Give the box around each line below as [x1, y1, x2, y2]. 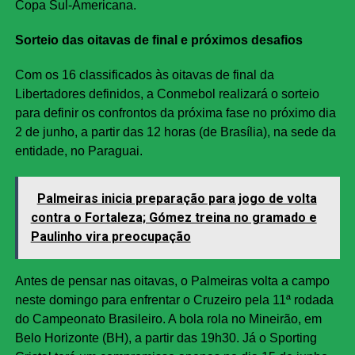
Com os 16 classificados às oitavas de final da [14, 68, 274, 82]
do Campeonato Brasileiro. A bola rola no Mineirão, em [14, 312, 322, 326]
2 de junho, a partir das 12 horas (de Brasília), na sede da [14, 125, 336, 139]
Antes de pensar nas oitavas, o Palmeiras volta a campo [14, 274, 330, 288]
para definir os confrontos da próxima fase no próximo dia [14, 106, 336, 120]
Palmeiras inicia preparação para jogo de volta [36, 191, 317, 207]
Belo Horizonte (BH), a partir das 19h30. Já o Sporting [14, 331, 317, 345]
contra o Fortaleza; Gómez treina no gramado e [30, 210, 317, 226]
